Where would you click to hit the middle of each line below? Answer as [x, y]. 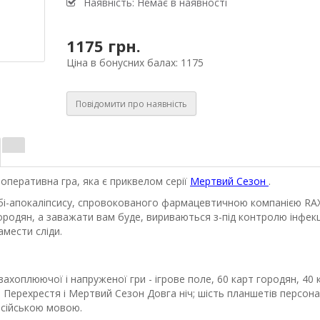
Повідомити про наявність [131, 104]
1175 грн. [103, 46]
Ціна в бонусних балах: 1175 [135, 63]
